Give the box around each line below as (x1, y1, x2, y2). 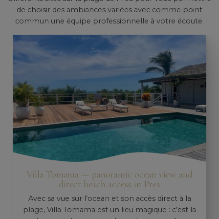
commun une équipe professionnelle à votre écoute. (15, 17, 204, 26)
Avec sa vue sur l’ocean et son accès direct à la (28, 194, 191, 203)
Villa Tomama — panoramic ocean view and (26, 168, 193, 181)
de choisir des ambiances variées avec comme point (17, 5, 202, 15)
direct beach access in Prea (59, 178, 160, 191)
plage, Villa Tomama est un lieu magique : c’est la (23, 205, 196, 215)
